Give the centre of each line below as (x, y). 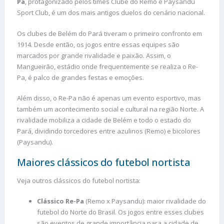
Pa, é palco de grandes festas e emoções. (80, 77)
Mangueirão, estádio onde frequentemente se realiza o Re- (107, 66)
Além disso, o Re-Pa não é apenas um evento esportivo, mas (109, 98)
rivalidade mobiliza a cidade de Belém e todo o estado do (104, 120)
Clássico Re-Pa (60, 201)
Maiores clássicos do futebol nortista (104, 162)
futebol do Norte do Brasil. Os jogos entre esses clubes (120, 212)
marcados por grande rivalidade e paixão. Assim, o (94, 55)
